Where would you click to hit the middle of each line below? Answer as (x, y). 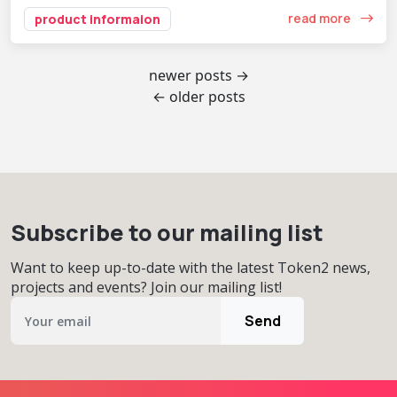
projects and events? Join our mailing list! (146, 287)
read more (321, 19)
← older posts (198, 96)
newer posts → (198, 75)
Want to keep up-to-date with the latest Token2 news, (191, 267)
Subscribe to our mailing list (167, 232)
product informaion (97, 19)
